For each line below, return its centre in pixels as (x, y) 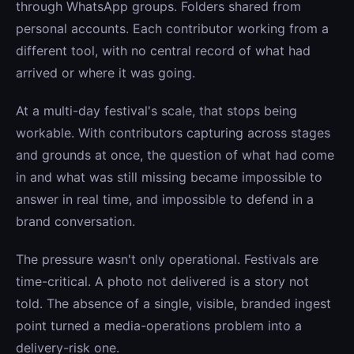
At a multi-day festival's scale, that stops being (156, 111)
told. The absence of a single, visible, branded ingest (173, 303)
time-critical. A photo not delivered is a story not (162, 281)
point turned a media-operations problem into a (159, 326)
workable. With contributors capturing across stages (173, 133)
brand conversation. (75, 221)
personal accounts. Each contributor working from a (172, 28)
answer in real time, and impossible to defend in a (165, 199)
